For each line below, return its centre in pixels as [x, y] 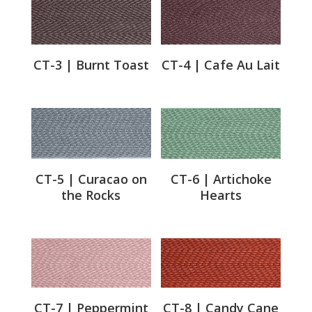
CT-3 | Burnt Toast [91, 65]
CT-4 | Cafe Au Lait [221, 65]
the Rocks [91, 195]
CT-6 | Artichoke [221, 179]
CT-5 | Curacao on [91, 179]
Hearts [221, 195]
